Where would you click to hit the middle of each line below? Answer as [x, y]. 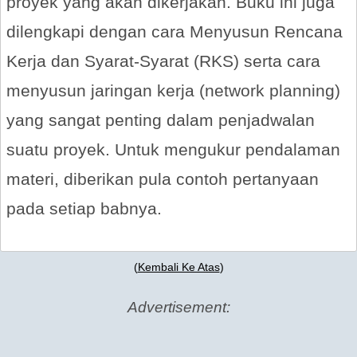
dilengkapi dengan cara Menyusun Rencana [175, 31]
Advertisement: [178, 307]
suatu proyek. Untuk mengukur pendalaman [173, 149]
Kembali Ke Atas [178, 267]
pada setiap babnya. [84, 208]
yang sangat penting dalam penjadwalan [161, 120]
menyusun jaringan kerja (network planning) [173, 90]
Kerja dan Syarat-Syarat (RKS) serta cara [163, 61]
